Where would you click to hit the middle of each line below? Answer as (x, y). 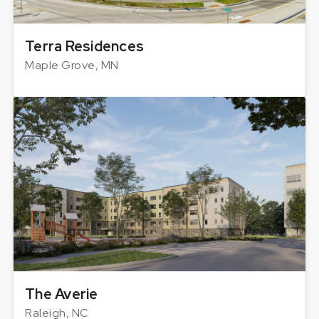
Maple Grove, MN (72, 66)
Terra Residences (84, 47)
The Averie (62, 294)
